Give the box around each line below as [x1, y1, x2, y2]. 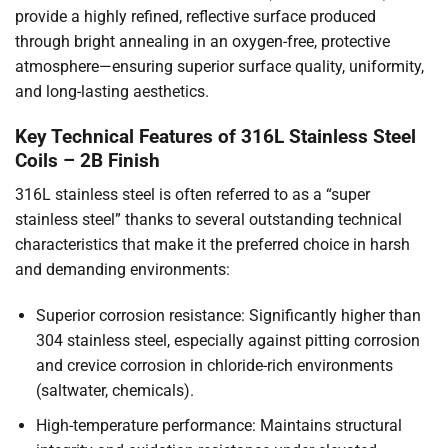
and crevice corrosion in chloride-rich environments [35, 356, 393, 376]
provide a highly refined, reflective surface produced [15, 6, 376, 26]
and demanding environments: [15, 260, 230, 280]
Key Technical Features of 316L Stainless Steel [15, 124, 416, 148]
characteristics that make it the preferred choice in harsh [15, 235, 410, 255]
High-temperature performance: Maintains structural [35, 415, 402, 435]
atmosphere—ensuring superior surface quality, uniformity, [15, 56, 424, 76]
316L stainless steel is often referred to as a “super [15, 185, 370, 205]
